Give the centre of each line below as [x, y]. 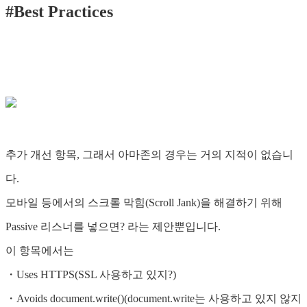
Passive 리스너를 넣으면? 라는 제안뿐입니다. [113, 227]
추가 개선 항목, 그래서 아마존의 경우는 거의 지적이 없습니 [149, 155]
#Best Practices [59, 12]
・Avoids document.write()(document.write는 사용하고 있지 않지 [153, 299]
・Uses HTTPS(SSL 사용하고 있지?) [91, 275]
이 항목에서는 [40, 251]
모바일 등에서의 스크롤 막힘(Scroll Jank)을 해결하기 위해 [144, 203]
